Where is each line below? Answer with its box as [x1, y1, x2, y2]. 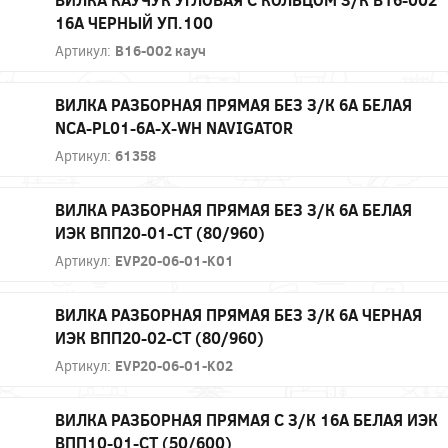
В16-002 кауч [115, 40, 206, 60]
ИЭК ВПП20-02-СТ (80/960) [55, 326, 264, 348]
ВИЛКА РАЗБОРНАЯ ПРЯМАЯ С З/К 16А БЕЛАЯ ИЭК [55, 408, 438, 430]
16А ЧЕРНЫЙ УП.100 [55, 11, 213, 33]
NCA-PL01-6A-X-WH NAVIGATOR [55, 116, 293, 138]
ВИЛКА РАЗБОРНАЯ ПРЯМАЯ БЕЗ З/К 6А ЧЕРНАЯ [55, 303, 422, 325]
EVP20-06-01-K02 [115, 355, 233, 375]
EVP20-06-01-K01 [115, 250, 234, 270]
